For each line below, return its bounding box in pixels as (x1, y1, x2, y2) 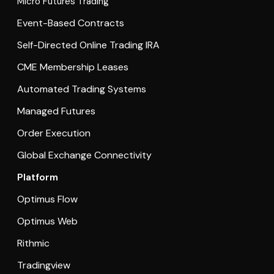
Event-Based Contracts (17, 17, 124, 30)
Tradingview (17, 259, 70, 272)
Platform (17, 171, 58, 184)
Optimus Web (17, 215, 78, 228)
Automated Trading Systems (17, 83, 146, 96)
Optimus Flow (17, 193, 78, 206)
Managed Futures (17, 105, 95, 118)
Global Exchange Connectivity (17, 149, 152, 162)
